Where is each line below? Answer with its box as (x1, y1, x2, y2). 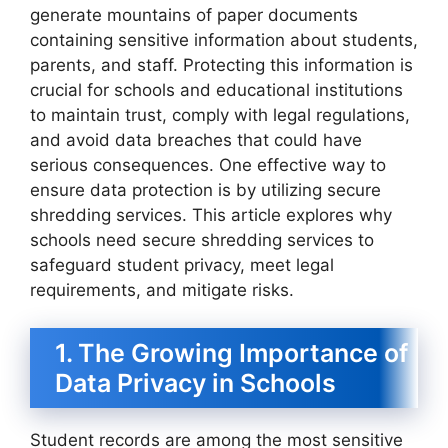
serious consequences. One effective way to (30, 154, 386, 175)
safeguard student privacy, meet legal (30, 254, 334, 275)
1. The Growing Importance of (55, 338, 408, 369)
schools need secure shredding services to (30, 229, 374, 250)
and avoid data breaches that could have (30, 129, 362, 150)
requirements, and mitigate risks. (30, 279, 294, 300)
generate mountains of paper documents (30, 4, 358, 25)
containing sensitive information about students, (30, 29, 418, 50)
